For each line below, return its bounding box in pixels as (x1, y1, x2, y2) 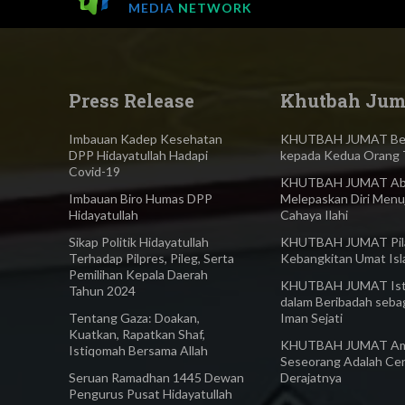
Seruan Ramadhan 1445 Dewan (69, 369, 244, 385)
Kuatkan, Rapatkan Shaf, (69, 325, 205, 342)
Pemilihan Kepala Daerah (69, 266, 208, 282)
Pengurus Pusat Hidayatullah (69, 385, 232, 401)
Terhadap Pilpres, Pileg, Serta (69, 250, 234, 266)
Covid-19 (69, 163, 120, 179)
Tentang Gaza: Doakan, (69, 309, 200, 325)
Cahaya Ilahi (280, 206, 349, 222)
